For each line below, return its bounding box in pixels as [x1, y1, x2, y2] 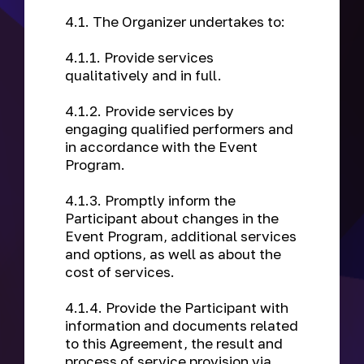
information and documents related [65, 317, 298, 334]
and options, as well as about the [65, 245, 281, 262]
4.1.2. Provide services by [65, 102, 234, 119]
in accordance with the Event [65, 138, 258, 155]
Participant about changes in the [65, 210, 279, 227]
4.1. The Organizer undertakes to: [65, 13, 288, 30]
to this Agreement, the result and [65, 335, 283, 352]
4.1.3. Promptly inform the [65, 192, 236, 209]
